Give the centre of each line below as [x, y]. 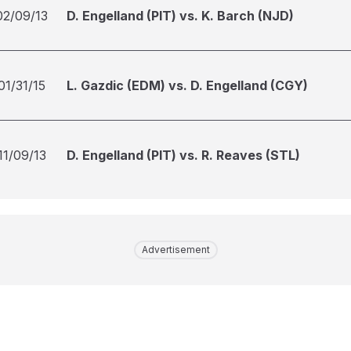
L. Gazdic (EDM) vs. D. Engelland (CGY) [187, 85]
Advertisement [175, 250]
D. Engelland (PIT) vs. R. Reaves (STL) [183, 155]
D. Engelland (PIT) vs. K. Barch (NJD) [180, 16]
